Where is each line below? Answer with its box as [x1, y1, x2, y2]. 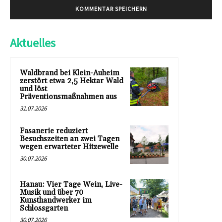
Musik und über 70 [20, 187, 83, 197]
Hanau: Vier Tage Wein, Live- [20, 179, 122, 189]
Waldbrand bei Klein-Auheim [20, 68, 119, 78]
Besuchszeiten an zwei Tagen [20, 134, 119, 144]
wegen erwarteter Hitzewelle [20, 142, 118, 152]
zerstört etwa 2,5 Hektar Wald [20, 76, 123, 86]
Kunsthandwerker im [20, 195, 92, 205]
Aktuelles [10, 35, 55, 51]
